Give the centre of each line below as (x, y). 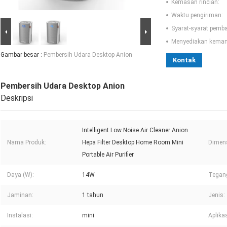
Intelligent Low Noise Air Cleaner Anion (135, 130)
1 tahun (93, 195)
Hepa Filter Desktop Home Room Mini (133, 143)
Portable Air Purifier (108, 155)
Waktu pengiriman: (197, 15)
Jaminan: (20, 195)
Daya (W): (21, 175)
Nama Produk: (27, 143)
